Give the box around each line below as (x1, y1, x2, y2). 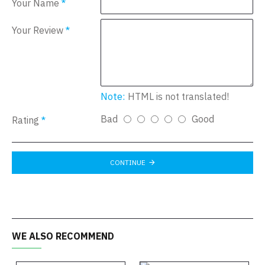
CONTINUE (109, 157, 146, 167)
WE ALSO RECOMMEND (12, 230, 114, 242)
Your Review (12, 24, 63, 36)
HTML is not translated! (125, 90, 229, 102)
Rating (12, 114, 39, 126)
